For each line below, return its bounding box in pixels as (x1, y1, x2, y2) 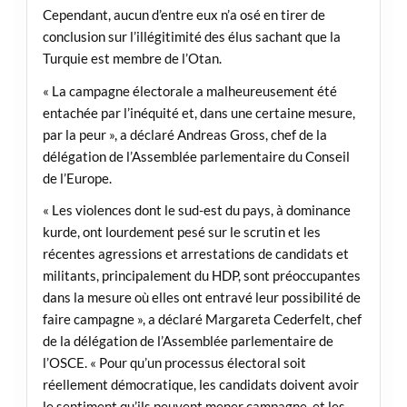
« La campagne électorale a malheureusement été (42, 82, 337, 99)
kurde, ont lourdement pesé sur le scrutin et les (42, 223, 321, 240)
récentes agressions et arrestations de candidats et (42, 244, 349, 262)
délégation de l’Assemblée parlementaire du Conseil (42, 147, 350, 164)
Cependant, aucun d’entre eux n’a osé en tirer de (42, 6, 325, 24)
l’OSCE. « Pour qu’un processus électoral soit (42, 353, 306, 371)
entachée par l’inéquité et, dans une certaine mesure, (42, 104, 355, 121)
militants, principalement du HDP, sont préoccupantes (42, 266, 361, 283)
